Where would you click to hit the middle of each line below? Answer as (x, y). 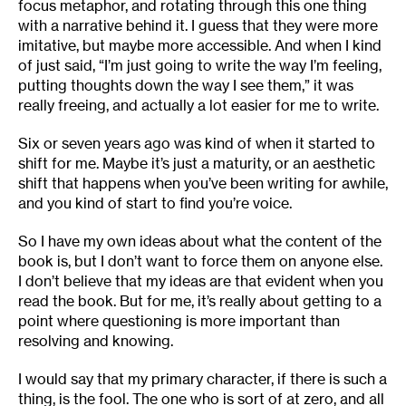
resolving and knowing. (96, 341)
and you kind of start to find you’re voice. (155, 203)
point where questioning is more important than (179, 321)
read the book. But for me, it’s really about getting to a (200, 301)
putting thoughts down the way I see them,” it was (186, 86)
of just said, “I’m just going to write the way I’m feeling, (200, 66)
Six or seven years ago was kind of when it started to (197, 144)
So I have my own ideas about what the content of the (200, 242)
